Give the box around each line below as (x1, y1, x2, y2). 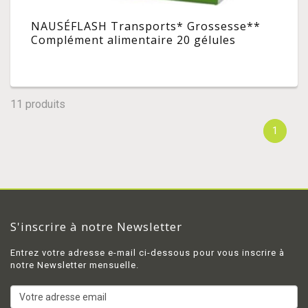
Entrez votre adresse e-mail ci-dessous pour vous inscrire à (10, 247, 285, 258)
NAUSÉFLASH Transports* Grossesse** (31, 19, 261, 34)
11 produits (10, 98, 65, 111)
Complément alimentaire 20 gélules (31, 32, 236, 48)
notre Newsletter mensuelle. (10, 260, 139, 271)
